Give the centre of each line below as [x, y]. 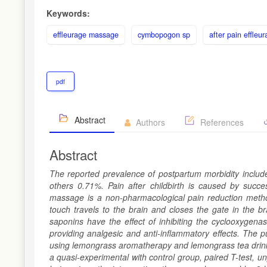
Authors [149, 122]
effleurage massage [86, 34]
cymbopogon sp [164, 34]
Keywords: [68, 13]
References [221, 122]
